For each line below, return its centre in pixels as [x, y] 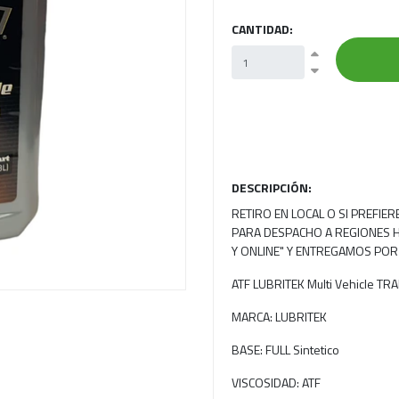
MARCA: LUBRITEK [279, 317]
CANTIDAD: [262, 29]
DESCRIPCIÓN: [272, 187]
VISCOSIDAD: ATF [276, 383]
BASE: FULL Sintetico [285, 350]
